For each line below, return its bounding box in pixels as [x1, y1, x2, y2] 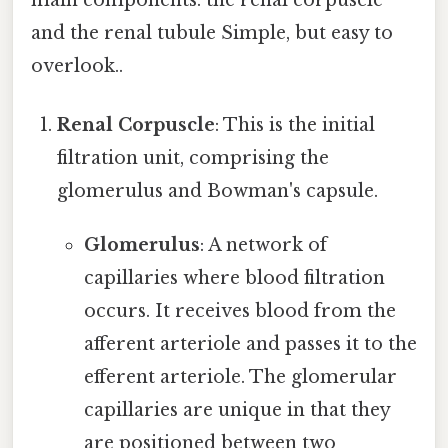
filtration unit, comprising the [57, 147, 330, 170]
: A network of [199, 234, 327, 257]
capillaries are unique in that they [83, 399, 390, 422]
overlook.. [31, 55, 123, 78]
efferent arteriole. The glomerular [83, 366, 397, 389]
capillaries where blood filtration [83, 267, 385, 290]
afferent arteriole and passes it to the [83, 333, 417, 356]
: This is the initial [215, 114, 376, 137]
